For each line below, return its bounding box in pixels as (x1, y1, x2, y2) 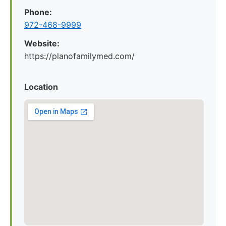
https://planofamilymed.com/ (24, 51, 135, 61)
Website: (24, 38, 60, 48)
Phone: (24, 7, 52, 17)
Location (24, 82, 58, 92)
